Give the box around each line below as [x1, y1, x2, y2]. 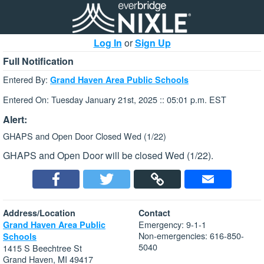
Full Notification [3, 54, 74, 68]
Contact [138, 207, 170, 219]
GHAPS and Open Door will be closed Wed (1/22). [3, 148, 213, 163]
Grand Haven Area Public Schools [50, 74, 189, 85]
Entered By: [3, 73, 50, 85]
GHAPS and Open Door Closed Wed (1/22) [3, 129, 166, 142]
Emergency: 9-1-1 [138, 218, 206, 231]
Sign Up [134, 36, 171, 49]
